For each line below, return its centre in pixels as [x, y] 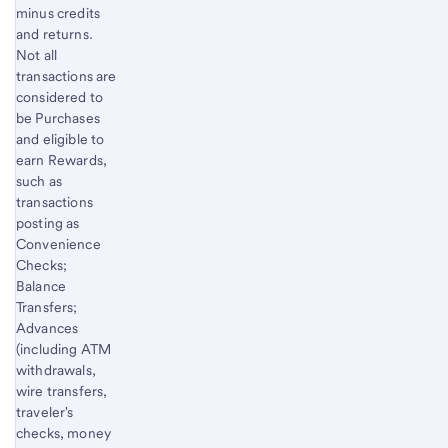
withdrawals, [56, 369]
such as [39, 180]
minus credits [58, 12]
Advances [47, 327]
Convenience [58, 243]
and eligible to [60, 138]
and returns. [54, 33]
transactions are [66, 75]
